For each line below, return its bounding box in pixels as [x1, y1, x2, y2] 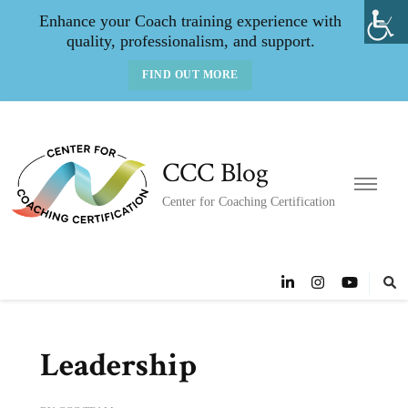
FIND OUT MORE [142, 68, 239, 81]
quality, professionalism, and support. [66, 32, 315, 50]
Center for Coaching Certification [162, 194, 336, 209]
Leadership [40, 344, 197, 387]
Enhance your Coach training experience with [39, 12, 342, 30]
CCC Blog [162, 155, 270, 191]
